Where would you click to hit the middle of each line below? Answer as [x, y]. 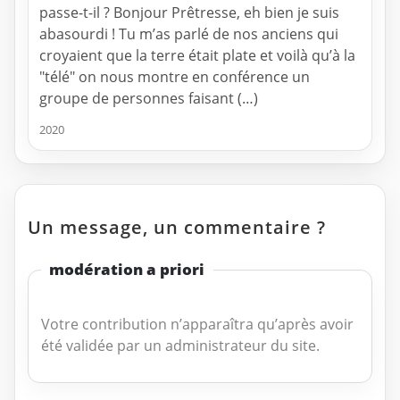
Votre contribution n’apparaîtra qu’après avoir [197, 324]
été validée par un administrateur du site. [180, 345]
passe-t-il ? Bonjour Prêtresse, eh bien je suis [189, 13]
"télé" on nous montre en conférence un [175, 77]
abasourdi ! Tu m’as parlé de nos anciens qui [189, 34]
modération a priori [127, 270]
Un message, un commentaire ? [177, 228]
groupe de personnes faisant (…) [149, 99]
